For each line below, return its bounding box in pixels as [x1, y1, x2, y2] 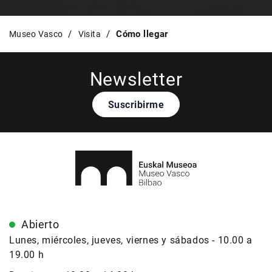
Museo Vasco [9, 29, 63, 39]
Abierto [21, 217, 59, 231]
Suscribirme [107, 98, 165, 110]
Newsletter [89, 69, 183, 90]
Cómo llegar [116, 29, 168, 40]
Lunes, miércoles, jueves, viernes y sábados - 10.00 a [9, 234, 253, 246]
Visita [78, 29, 101, 39]
